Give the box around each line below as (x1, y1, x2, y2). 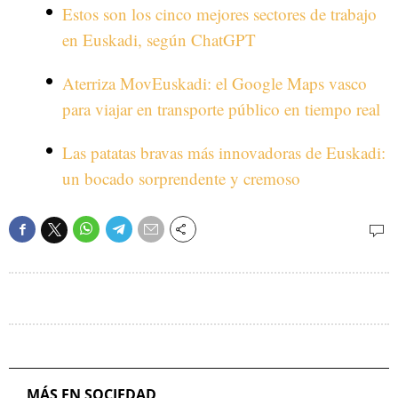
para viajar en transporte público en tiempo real (62, 98, 380, 120)
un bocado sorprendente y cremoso (62, 167, 300, 189)
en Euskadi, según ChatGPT (62, 28, 256, 51)
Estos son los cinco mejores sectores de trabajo (62, 3, 377, 25)
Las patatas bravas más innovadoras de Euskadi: (62, 141, 386, 163)
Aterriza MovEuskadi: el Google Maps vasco (62, 72, 367, 94)
